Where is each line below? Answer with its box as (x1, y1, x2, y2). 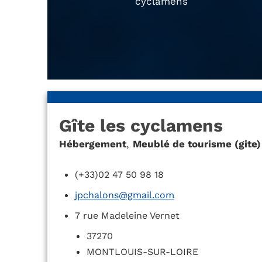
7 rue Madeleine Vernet (75, 210, 180, 222)
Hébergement (58, 138, 126, 150)
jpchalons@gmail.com (75, 189, 175, 201)
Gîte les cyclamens (58, 115, 223, 136)
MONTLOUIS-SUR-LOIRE (87, 246, 199, 258)
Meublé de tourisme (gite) (132, 138, 261, 150)
